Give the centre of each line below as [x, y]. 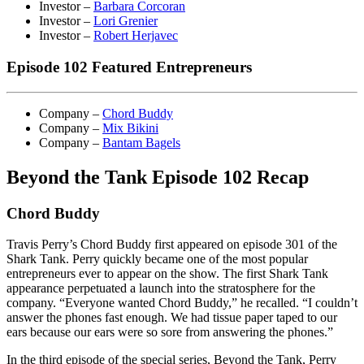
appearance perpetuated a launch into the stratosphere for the [161, 288]
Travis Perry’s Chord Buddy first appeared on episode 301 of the [172, 245]
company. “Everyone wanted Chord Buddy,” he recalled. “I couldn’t [182, 303]
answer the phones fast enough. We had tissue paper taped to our [172, 318]
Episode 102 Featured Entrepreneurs [129, 67]
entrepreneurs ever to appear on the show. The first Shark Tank [167, 274]
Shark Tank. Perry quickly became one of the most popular [157, 259]
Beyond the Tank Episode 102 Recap [158, 177]
